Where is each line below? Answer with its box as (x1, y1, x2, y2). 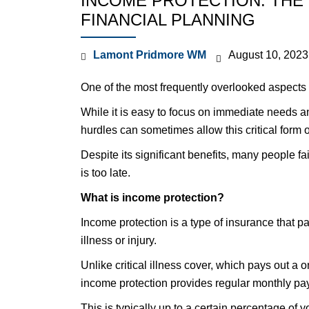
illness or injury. (81, 235, 157, 246)
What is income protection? (81, 192, 224, 203)
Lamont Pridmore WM (93, 49, 206, 61)
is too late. (81, 167, 130, 179)
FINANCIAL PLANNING (81, 10, 255, 29)
